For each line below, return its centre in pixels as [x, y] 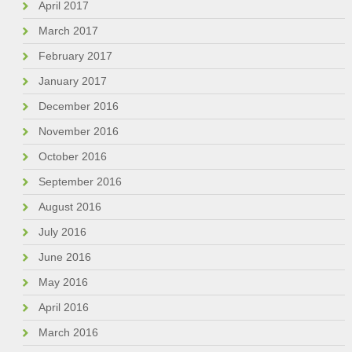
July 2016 [62, 232]
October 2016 [72, 157]
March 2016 [68, 333]
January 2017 [72, 81]
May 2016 [63, 282]
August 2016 [70, 207]
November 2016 [78, 132]
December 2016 [78, 106]
